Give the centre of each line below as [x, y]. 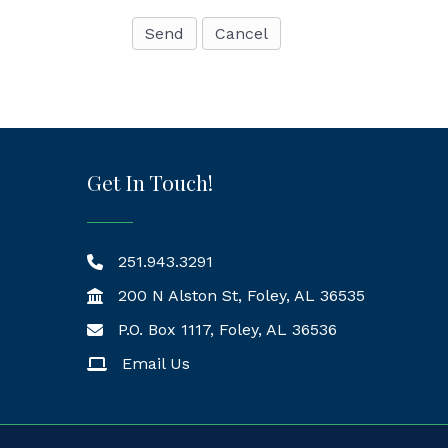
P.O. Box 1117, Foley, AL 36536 [227, 329]
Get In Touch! [150, 182]
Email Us [156, 363]
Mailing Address [147, 332]
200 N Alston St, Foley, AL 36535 [241, 295]
